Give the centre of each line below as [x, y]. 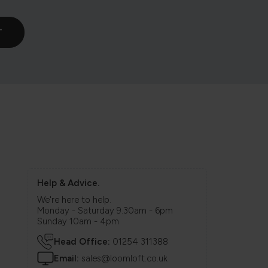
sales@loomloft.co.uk [124, 258]
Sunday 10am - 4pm [78, 222]
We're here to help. [74, 200]
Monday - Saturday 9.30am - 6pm [105, 211]
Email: [66, 258]
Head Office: [82, 241]
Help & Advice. [68, 183]
